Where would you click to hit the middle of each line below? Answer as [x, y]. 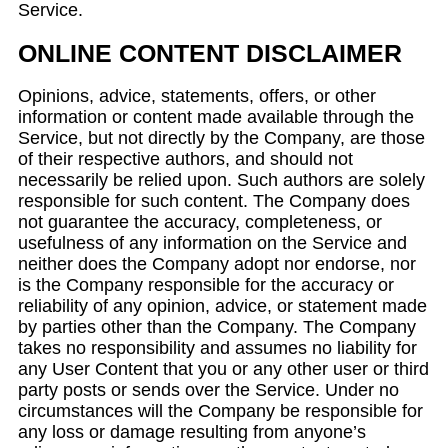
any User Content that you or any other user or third [223, 369]
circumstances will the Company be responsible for [220, 411]
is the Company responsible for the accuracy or [206, 285]
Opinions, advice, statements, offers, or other [197, 96]
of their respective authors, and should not [185, 159]
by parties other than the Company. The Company [217, 327]
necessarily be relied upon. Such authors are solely [221, 180]
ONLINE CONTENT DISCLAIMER [210, 53]
